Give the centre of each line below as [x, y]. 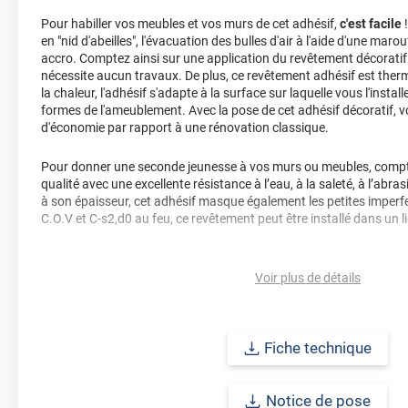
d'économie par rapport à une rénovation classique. [185, 127]
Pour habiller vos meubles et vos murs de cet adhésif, [190, 23]
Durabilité [70, 257]
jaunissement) [81, 275]
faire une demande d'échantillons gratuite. [159, 331]
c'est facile [371, 23]
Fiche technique [318, 348]
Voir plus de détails [308, 277]
